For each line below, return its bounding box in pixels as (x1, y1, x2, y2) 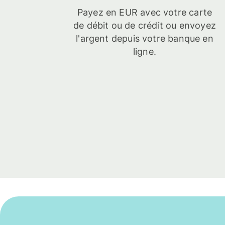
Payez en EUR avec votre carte (77, 7, 212, 18)
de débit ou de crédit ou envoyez (73, 20, 216, 31)
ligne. (133, 46, 157, 57)
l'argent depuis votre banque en (76, 33, 213, 44)
